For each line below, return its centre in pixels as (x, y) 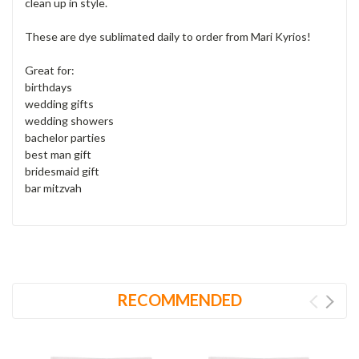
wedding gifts (59, 104)
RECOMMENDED (179, 300)
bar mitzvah (53, 188)
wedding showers (69, 121)
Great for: (50, 71)
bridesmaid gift (62, 171)
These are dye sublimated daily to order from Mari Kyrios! (168, 37)
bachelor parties (65, 138)
